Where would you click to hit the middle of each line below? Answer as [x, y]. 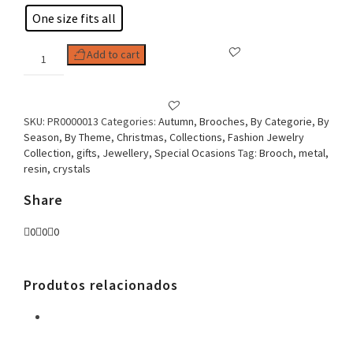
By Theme [88, 137]
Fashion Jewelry [266, 137]
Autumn [176, 122]
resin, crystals [57, 169]
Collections [196, 137]
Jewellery [126, 153]
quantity [42, 130]
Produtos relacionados [101, 285]
